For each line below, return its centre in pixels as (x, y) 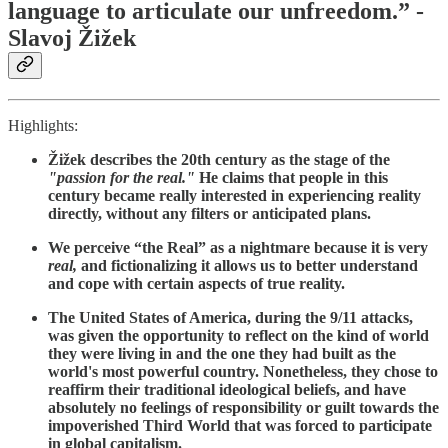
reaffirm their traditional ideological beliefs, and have (227, 390)
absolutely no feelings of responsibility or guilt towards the (243, 408)
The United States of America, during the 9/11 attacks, (230, 318)
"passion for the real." (121, 178)
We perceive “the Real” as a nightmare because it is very (238, 248)
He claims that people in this (291, 178)
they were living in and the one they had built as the (222, 354)
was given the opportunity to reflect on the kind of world (238, 336)
